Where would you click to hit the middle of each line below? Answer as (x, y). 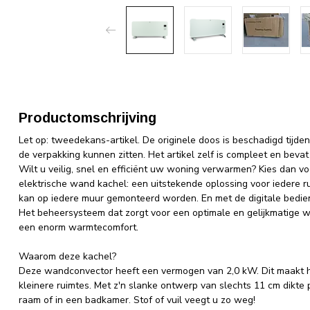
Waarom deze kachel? (67, 256)
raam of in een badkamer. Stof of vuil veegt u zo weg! (137, 300)
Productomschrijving (88, 118)
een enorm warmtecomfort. (79, 227)
